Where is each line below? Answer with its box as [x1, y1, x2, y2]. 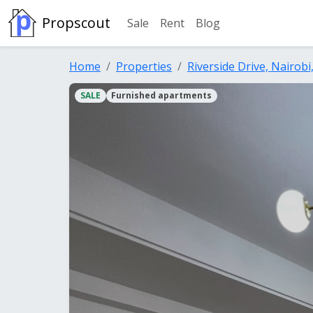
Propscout [42, 13, 110, 32]
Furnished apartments [111, 89, 212, 102]
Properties [116, 59, 172, 74]
